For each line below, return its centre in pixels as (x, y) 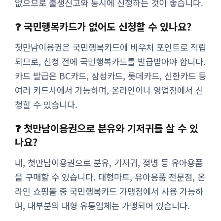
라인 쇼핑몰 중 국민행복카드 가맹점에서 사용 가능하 (109, 191)
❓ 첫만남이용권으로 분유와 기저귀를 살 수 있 (107, 128)
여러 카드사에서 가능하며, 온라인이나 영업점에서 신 (109, 90)
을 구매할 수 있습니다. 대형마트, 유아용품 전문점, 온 (110, 177)
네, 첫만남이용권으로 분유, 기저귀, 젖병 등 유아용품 (109, 162)
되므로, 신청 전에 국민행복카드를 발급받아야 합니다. (110, 62)
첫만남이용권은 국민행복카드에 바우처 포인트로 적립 (110, 47)
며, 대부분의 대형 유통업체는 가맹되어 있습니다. (102, 205)
